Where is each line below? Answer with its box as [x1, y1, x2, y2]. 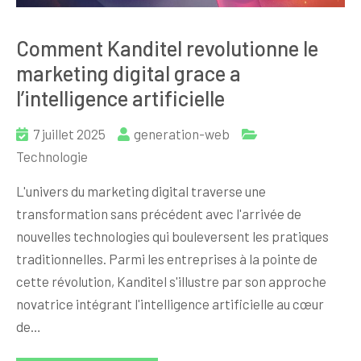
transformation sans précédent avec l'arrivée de [16, 205, 301, 222]
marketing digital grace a [16, 60, 241, 86]
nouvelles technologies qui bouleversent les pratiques [16, 228, 329, 245]
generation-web [134, 126, 230, 143]
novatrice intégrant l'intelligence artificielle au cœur [16, 296, 324, 313]
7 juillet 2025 [33, 126, 106, 143]
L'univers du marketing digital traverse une [16, 183, 266, 200]
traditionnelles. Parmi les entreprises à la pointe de [16, 251, 317, 268]
